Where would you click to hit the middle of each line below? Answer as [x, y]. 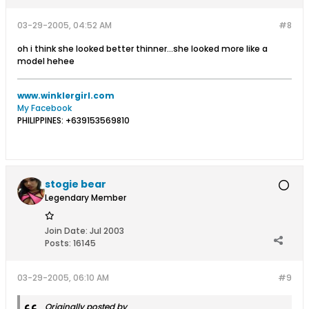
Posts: [58, 243]
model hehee [46, 61]
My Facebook [44, 108]
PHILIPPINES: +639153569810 [73, 120]
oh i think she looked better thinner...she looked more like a [142, 49]
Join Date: [66, 231]
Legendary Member [86, 198]
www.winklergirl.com [66, 96]
